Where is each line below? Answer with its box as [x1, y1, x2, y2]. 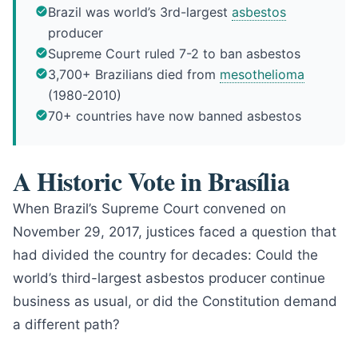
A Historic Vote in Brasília [13, 162, 290, 200]
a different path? [13, 316, 120, 332]
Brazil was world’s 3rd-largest [48, 4, 232, 20]
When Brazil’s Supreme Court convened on [13, 201, 286, 217]
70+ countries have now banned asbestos [48, 108, 301, 124]
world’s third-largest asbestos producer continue [13, 270, 325, 286]
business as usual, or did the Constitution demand [13, 293, 337, 309]
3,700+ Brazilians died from [48, 66, 220, 82]
